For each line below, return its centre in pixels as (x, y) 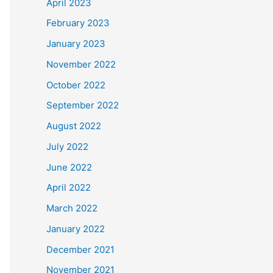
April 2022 (69, 188)
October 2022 (76, 85)
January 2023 (76, 44)
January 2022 (76, 229)
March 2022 (72, 208)
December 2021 (80, 249)
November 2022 (81, 64)
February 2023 (78, 23)
